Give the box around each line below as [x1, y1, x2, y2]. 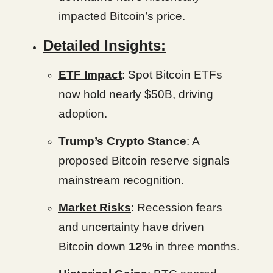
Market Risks [58, 201, 131, 214]
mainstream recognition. [58, 174, 184, 187]
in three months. [152, 240, 239, 253]
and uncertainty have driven [58, 221, 204, 234]
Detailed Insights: [43, 37, 166, 54]
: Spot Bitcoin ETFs [122, 68, 222, 82]
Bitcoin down [58, 240, 129, 253]
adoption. [58, 107, 107, 121]
